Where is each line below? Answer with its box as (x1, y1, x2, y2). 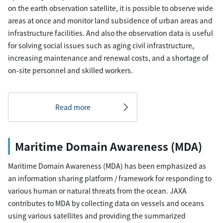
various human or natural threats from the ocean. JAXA (8, 186, 187, 196)
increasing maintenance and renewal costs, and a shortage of (8, 53, 209, 63)
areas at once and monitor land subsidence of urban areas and (8, 15, 213, 25)
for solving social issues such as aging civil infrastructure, (8, 40, 194, 50)
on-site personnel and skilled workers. (8, 65, 133, 75)
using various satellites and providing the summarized (8, 211, 186, 221)
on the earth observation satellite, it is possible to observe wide (8, 3, 213, 13)
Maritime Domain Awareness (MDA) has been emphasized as (8, 161, 206, 171)
